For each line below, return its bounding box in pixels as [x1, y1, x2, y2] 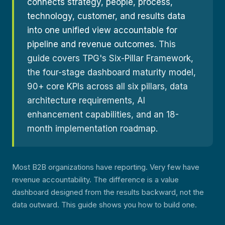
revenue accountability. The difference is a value [12, 175, 179, 184]
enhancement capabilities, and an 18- [27, 109, 179, 120]
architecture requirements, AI [27, 95, 145, 105]
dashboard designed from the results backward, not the [12, 187, 204, 197]
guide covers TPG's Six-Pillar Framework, [27, 53, 193, 63]
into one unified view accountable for [27, 25, 177, 35]
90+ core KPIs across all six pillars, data [27, 81, 188, 91]
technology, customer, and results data [27, 11, 185, 21]
